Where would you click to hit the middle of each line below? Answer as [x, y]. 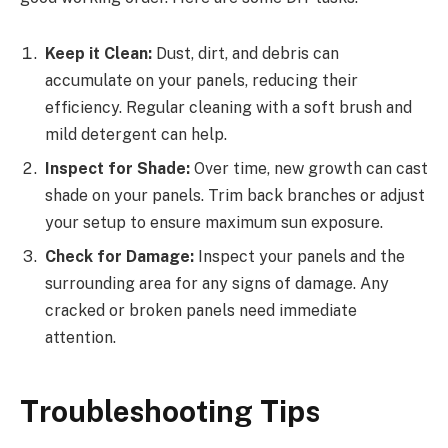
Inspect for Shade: [117, 168]
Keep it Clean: [98, 53]
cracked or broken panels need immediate [201, 310]
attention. [80, 337]
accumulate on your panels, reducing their [201, 80]
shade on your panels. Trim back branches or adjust [235, 195]
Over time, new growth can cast [309, 168]
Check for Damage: [119, 256]
